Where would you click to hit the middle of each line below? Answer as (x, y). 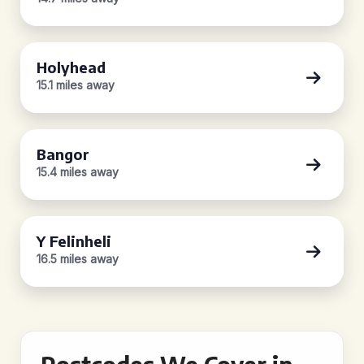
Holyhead (71, 67)
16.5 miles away (78, 259)
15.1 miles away (76, 85)
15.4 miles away (78, 172)
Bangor (63, 154)
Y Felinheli (74, 241)
